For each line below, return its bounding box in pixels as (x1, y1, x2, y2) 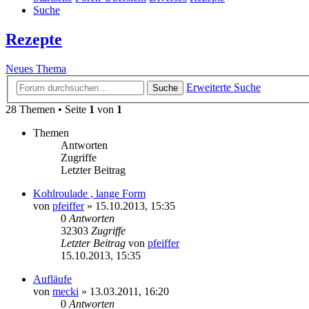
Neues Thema (6, 63, 66, 75)
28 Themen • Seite (6, 103, 89, 115)
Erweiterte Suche (186, 81, 261, 93)
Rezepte (6, 30, 62, 49)
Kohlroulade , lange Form (33, 187, 146, 199)
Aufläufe (33, 272, 72, 285)
